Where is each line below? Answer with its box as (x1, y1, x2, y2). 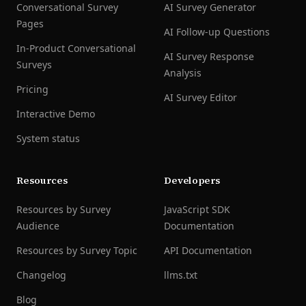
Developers (164, 173, 221, 187)
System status (16, 132, 80, 145)
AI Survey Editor (164, 91, 237, 104)
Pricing (16, 83, 48, 96)
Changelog (16, 268, 66, 281)
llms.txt (164, 268, 197, 281)
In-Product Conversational (16, 42, 136, 55)
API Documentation (164, 244, 252, 257)
